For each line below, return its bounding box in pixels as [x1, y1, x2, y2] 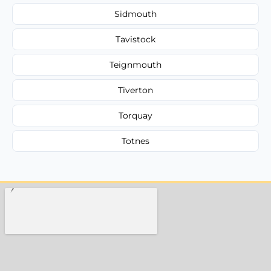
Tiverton [118, 84, 153, 96]
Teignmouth [109, 59, 162, 70]
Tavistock [116, 33, 155, 45]
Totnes [122, 135, 149, 146]
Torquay [119, 109, 152, 121]
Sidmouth [114, 8, 157, 19]
